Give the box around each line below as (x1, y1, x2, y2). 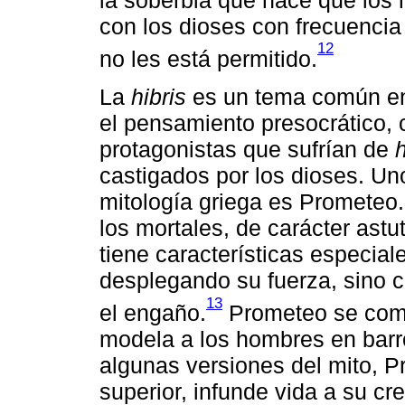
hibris (131, 83, 186, 109)
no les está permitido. (99, 45, 317, 71)
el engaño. (99, 299, 206, 325)
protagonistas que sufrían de (99, 136, 395, 162)
